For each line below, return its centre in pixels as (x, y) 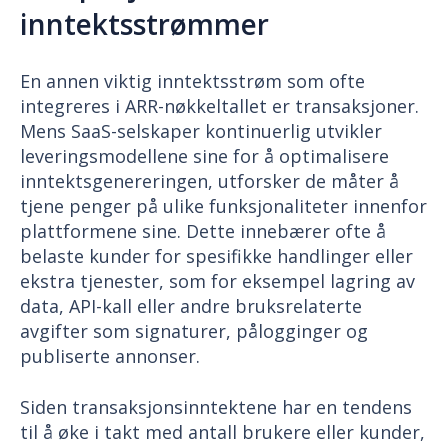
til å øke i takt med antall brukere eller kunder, (222, 431)
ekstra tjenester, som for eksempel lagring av (217, 281)
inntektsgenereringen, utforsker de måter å (209, 181)
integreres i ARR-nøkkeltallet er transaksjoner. (219, 106)
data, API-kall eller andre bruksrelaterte (191, 306)
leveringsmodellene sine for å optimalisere (204, 156)
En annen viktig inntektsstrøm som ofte (192, 81)
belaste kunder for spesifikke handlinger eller (216, 256)
